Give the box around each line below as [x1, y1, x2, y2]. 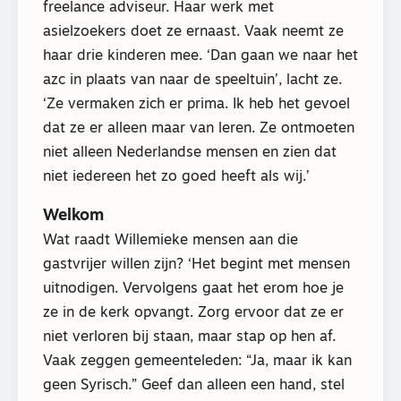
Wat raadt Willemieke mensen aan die [43, 233, 298, 248]
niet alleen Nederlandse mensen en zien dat [43, 146, 337, 161]
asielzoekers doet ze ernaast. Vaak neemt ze [43, 25, 344, 40]
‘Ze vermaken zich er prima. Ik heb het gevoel [43, 98, 350, 113]
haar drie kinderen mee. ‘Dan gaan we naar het [43, 49, 358, 64]
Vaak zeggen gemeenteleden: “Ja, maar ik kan [43, 354, 352, 369]
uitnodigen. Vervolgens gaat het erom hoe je [43, 281, 344, 296]
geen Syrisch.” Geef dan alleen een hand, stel [43, 378, 345, 393]
